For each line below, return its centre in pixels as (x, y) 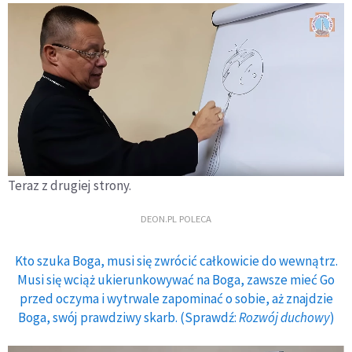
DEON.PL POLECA (176, 219)
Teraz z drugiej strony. (70, 185)
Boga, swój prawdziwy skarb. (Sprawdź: (128, 317)
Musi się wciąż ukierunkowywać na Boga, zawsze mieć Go (176, 279)
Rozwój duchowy (284, 317)
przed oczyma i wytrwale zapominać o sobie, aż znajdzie (176, 298)
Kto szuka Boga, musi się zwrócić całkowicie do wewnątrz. (176, 260)
